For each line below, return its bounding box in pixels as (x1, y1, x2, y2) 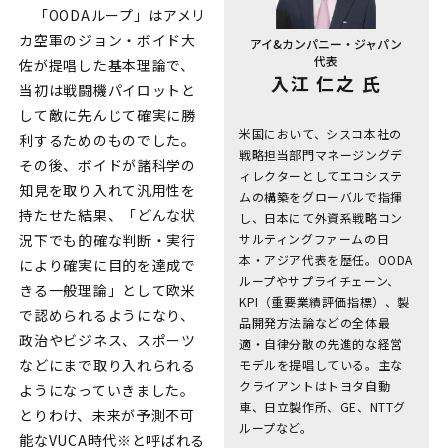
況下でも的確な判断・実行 (19, 229, 196, 250)
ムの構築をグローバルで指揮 (239, 188, 403, 206)
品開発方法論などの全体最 (239, 314, 391, 332)
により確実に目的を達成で (19, 254, 196, 275)
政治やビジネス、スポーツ (19, 329, 196, 350)
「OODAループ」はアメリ (19, 4, 207, 25)
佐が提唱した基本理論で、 (19, 54, 195, 75)
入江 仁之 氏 (271, 70, 382, 97)
